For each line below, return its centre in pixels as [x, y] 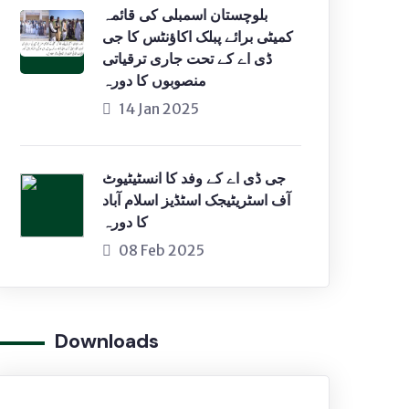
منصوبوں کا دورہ [154, 81]
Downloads [106, 341]
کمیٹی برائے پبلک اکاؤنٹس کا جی [198, 37]
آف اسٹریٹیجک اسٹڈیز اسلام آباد [196, 200]
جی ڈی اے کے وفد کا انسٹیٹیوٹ [194, 178]
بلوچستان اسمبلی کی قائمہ [185, 15]
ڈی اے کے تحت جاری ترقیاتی [187, 59]
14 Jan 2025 [159, 109]
